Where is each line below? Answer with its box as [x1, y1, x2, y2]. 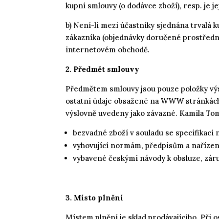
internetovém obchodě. [66, 44, 150, 54]
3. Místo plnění [66, 193, 124, 202]
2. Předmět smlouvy [66, 64, 140, 74]
